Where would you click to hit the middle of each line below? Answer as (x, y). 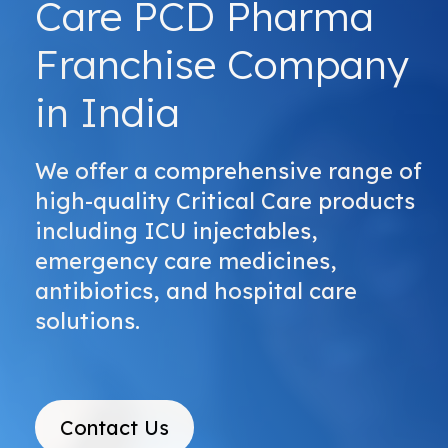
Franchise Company (222, 64)
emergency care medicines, (186, 261)
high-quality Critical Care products (225, 201)
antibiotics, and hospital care (196, 291)
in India (107, 112)
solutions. (87, 321)
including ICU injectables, (176, 231)
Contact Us (114, 427)
